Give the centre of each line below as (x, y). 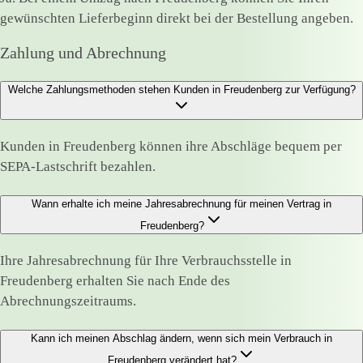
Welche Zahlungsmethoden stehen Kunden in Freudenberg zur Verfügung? (181, 90)
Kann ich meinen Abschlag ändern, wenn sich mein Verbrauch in (181, 338)
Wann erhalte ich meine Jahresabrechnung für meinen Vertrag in (181, 204)
